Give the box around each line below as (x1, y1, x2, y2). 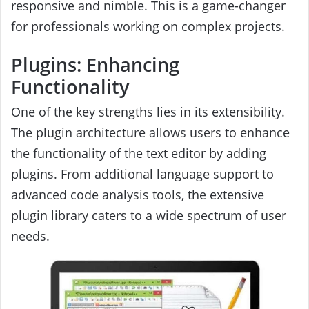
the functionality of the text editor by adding (11, 145, 266, 162)
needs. (11, 228, 50, 245)
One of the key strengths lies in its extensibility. (11, 103, 285, 121)
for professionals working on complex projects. (11, 18, 285, 35)
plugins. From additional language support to (11, 166, 274, 183)
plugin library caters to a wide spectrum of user (11, 207, 286, 224)
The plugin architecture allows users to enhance (11, 124, 290, 141)
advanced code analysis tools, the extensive (11, 186, 264, 203)
